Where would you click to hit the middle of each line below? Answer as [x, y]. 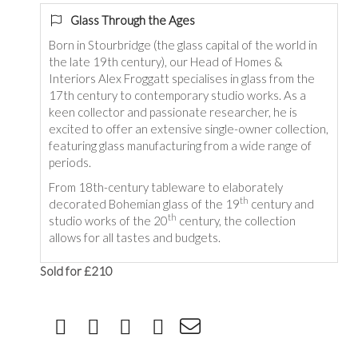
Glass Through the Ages [132, 20]
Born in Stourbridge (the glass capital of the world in [183, 44]
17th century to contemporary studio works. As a [177, 95]
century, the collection [236, 220]
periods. [70, 162]
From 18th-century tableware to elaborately [166, 187]
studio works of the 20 [108, 220]
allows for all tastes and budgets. [136, 237]
